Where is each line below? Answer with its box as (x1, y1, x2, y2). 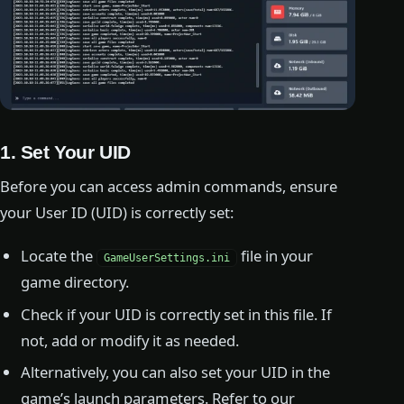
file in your (237, 244, 314, 266)
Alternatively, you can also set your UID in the (21, 362, 331, 383)
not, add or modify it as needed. (21, 329, 240, 351)
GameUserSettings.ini (104, 251, 231, 264)
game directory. (21, 271, 130, 292)
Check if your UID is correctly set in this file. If (21, 303, 333, 325)
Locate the (21, 244, 97, 266)
